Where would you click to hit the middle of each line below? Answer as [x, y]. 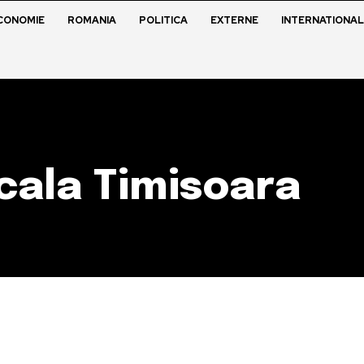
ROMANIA [91, 20]
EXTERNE [234, 20]
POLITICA [163, 20]
